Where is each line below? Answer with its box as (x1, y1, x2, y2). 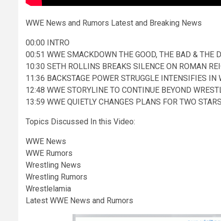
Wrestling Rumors (26, 172, 87, 182)
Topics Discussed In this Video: (26, 117, 135, 126)
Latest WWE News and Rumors (26, 196, 133, 205)
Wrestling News (26, 160, 81, 170)
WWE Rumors (26, 148, 73, 158)
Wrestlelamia (26, 184, 71, 193)
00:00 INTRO (26, 38, 70, 47)
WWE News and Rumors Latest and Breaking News (26, 18, 202, 28)
